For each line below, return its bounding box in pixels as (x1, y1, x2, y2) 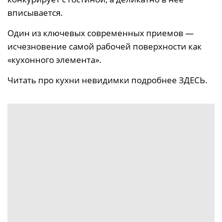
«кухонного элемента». (7, 54, 102, 65)
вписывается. (7, 6, 63, 18)
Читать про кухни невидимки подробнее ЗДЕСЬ (7, 74, 205, 86)
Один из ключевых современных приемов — (7, 27, 194, 39)
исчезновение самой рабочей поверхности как (7, 40, 202, 52)
